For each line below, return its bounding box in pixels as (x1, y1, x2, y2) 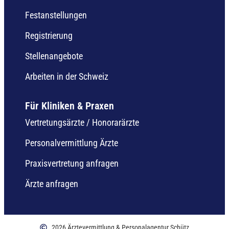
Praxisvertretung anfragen (25, 157, 119, 169)
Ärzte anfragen (25, 178, 78, 189)
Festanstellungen (25, 9, 87, 20)
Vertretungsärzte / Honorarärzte (25, 117, 139, 128)
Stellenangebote (25, 50, 83, 61)
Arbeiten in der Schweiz (25, 71, 108, 82)
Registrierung (25, 30, 73, 41)
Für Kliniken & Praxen (25, 99, 114, 112)
